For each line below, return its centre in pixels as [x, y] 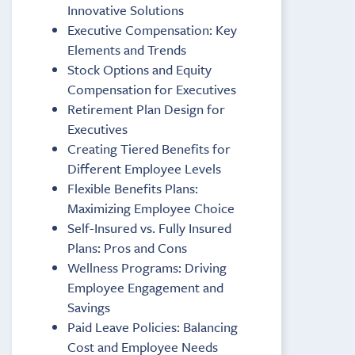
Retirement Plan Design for [146, 109]
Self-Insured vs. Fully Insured [149, 227]
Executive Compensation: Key [152, 29]
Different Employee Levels [144, 168]
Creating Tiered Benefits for [149, 148]
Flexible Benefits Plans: [133, 188]
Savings [89, 307]
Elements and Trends [127, 49]
